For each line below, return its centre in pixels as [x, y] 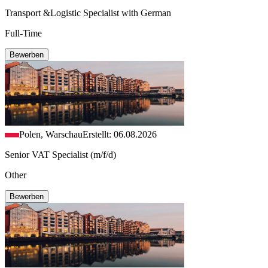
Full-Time [23, 33]
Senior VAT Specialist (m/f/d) [60, 154]
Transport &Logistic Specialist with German [88, 13]
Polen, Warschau [51, 134]
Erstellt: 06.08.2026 [120, 134]
